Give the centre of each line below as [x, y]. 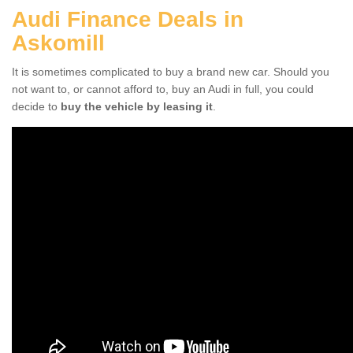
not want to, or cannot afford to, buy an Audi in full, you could [163, 89]
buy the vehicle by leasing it [137, 106]
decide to [36, 106]
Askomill [58, 43]
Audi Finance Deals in [128, 19]
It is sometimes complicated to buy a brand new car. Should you [171, 71]
